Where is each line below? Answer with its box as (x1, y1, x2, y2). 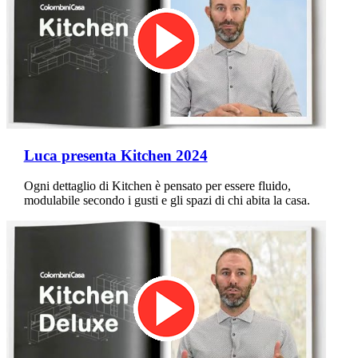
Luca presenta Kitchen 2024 (23, 146, 208, 164)
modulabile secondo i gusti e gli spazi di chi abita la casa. (23, 193, 310, 208)
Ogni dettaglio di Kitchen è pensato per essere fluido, (23, 179, 291, 193)
